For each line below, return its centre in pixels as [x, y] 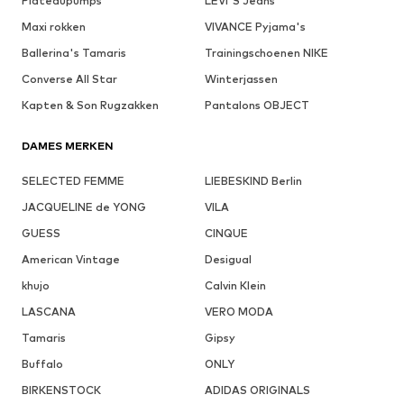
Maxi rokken [54, 27]
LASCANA [49, 312]
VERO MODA [239, 312]
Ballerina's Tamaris [74, 53]
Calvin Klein [235, 286]
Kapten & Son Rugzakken [90, 106]
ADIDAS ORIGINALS [257, 390]
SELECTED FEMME [73, 181]
